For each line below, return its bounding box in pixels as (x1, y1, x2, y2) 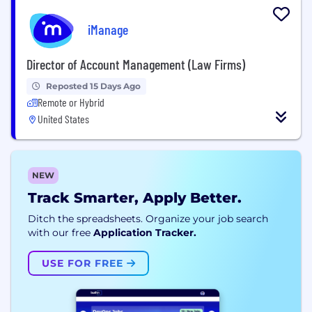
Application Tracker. (93, 226, 196, 239)
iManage (88, 21, 128, 38)
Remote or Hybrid (38, 95, 104, 109)
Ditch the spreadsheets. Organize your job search (28, 212, 268, 225)
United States (38, 111, 89, 125)
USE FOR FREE (42, 256, 127, 270)
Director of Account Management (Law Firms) (26, 55, 245, 72)
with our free (28, 226, 91, 239)
